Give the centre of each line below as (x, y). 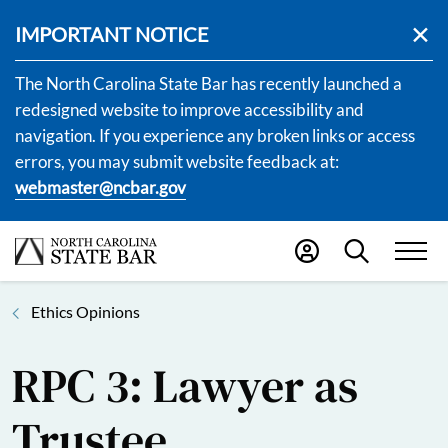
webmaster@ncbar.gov (100, 187)
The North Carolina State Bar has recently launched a (208, 83)
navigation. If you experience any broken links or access (215, 135)
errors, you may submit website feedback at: (177, 161)
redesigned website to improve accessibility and (189, 109)
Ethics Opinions (85, 311)
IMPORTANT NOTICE (112, 34)
